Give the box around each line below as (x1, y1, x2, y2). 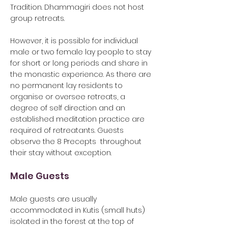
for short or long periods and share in (10, 58, 148, 68)
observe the (10, 136, 57, 147)
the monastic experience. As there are (10, 69, 151, 79)
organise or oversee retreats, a (10, 92, 125, 102)
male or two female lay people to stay (10, 47, 151, 57)
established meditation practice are (10, 114, 145, 124)
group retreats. (10, 13, 65, 23)
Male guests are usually (10, 194, 97, 204)
